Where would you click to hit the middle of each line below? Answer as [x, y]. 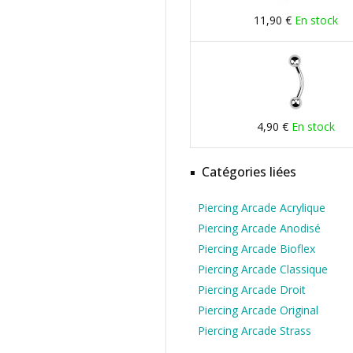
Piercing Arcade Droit [252, 290]
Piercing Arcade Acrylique [262, 208]
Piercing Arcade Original [258, 310]
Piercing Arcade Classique [263, 269]
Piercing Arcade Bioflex [256, 249]
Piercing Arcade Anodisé [259, 228]
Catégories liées [249, 172]
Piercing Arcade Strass [255, 331]
